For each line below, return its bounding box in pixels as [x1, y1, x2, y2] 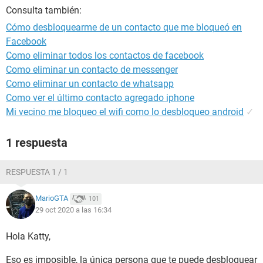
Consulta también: [6, 5, 82, 16]
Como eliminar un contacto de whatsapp [6, 78, 174, 89]
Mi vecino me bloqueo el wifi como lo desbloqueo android [6, 106, 244, 117]
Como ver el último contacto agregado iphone [6, 92, 194, 103]
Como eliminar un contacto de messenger [6, 64, 178, 75]
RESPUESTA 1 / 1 [6, 167, 68, 177]
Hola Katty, [6, 231, 50, 242]
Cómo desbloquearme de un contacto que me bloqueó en [6, 22, 242, 33]
